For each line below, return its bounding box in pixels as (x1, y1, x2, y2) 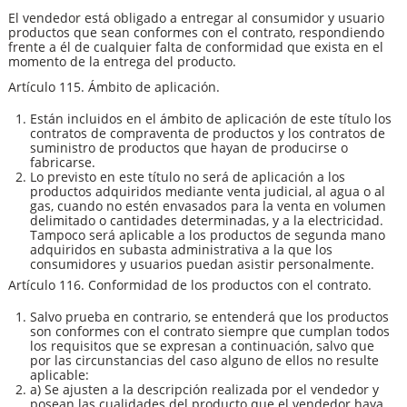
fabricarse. (30, 153, 95, 171)
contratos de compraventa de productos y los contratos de (30, 124, 385, 142)
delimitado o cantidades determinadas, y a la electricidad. (30, 211, 383, 229)
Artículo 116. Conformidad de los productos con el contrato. (8, 276, 372, 294)
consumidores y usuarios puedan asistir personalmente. (30, 254, 374, 273)
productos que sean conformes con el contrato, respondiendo (8, 23, 384, 41)
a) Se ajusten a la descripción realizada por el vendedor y (30, 381, 379, 399)
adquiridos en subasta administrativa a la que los (30, 240, 333, 258)
